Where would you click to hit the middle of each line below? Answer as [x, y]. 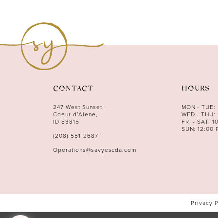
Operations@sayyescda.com [95, 150]
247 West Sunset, [79, 107]
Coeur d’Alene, [75, 115]
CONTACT [73, 90]
